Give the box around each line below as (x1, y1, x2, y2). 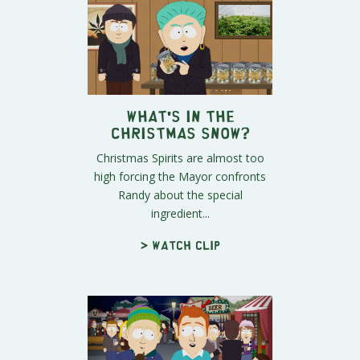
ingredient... (150, 206, 210, 222)
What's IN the (125, 112, 235, 120)
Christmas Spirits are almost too (96, 150, 264, 166)
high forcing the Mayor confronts (94, 169, 266, 185)
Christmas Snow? (110, 129, 250, 137)
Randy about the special (117, 187, 243, 203)
